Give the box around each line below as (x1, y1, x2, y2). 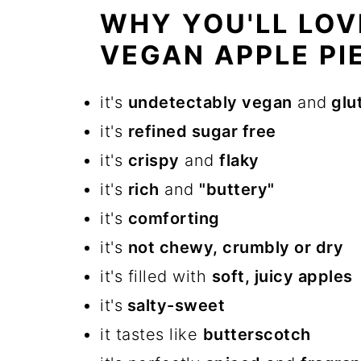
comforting (127, 209, 220, 228)
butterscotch (202, 325, 311, 344)
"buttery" (199, 180, 275, 199)
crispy (127, 151, 180, 170)
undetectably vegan (127, 93, 293, 112)
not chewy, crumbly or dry (127, 238, 343, 257)
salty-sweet (122, 296, 225, 315)
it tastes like (100, 325, 203, 344)
